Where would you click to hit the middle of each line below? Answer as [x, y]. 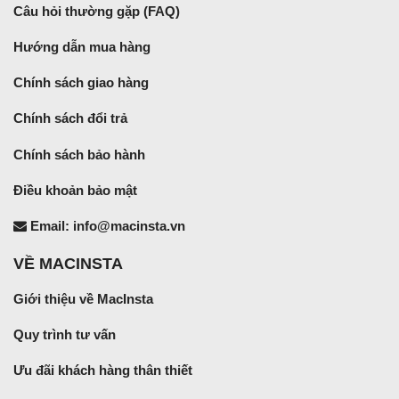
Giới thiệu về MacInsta [83, 299]
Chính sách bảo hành [79, 154]
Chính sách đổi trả [70, 118]
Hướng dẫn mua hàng [82, 46]
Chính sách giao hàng [81, 83]
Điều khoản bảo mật [75, 190]
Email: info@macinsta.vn [106, 225]
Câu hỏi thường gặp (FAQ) [97, 11]
